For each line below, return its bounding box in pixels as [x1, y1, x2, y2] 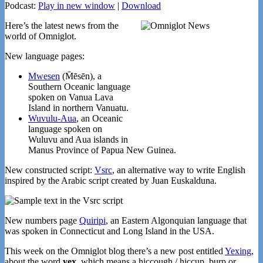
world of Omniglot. [5, 31, 76, 41]
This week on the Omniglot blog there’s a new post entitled [5, 245, 225, 256]
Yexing [225, 245, 251, 256]
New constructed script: [5, 164, 95, 175]
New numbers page [5, 215, 79, 225]
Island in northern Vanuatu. [28, 102, 129, 113]
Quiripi [79, 215, 106, 225]
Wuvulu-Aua [28, 113, 76, 123]
